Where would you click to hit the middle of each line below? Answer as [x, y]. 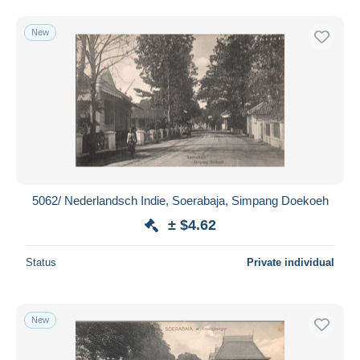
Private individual [290, 262]
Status [41, 262]
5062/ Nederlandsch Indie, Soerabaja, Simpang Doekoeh [180, 200]
